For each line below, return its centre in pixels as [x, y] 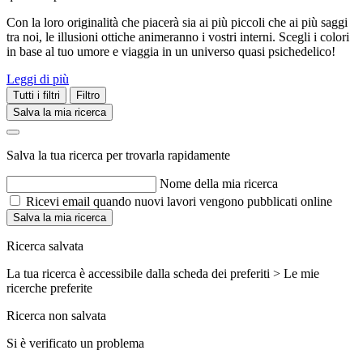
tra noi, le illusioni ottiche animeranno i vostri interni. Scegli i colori [178, 37]
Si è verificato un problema [75, 344]
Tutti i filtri [36, 96]
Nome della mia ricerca [219, 184]
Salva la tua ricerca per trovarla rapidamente [118, 156]
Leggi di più [38, 79]
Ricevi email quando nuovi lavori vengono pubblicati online [179, 202]
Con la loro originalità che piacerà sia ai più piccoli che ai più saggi [177, 23]
